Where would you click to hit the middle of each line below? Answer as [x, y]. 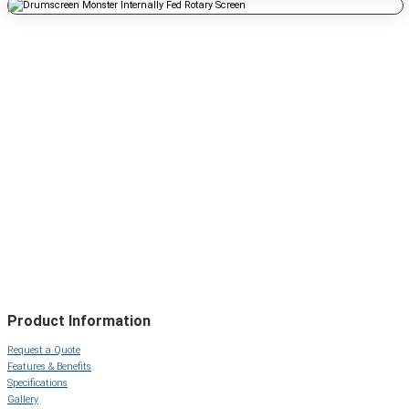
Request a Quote [44, 351]
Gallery [23, 400]
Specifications [37, 383]
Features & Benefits [49, 367]
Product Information [79, 320]
